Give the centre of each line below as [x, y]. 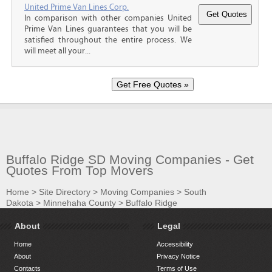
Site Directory [65, 192]
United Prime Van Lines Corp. [76, 7]
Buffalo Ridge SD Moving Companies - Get [130, 160]
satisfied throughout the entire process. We [108, 40]
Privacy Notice [178, 257]
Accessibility [175, 244]
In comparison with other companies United [108, 18]
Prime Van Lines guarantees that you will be [108, 29]
